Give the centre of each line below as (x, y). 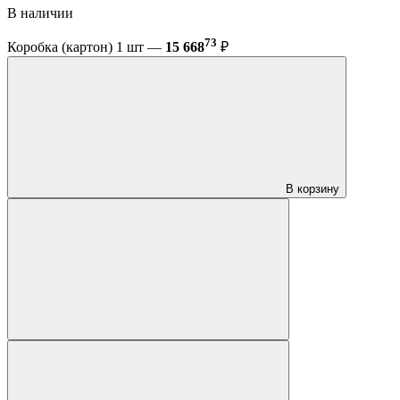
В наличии (40, 12)
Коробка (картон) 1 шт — (86, 47)
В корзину (312, 189)
